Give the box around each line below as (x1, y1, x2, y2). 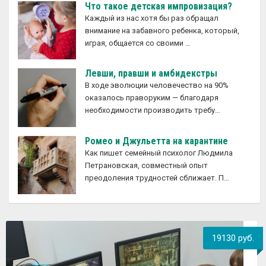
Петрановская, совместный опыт (85, 160, 208, 170)
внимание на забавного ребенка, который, (85, 26, 240, 35)
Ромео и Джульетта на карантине (85, 135, 229, 147)
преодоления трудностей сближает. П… (85, 173, 230, 182)
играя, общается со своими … (85, 39, 191, 47)
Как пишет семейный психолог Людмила (85, 148, 233, 157)
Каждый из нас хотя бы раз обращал (85, 14, 219, 23)
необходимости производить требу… (85, 106, 221, 115)
